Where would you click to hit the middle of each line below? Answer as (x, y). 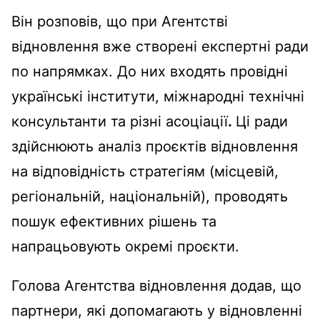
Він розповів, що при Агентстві (120, 21)
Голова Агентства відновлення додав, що (156, 285)
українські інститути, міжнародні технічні (158, 96)
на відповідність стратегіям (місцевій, (145, 171)
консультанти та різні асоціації (120, 121)
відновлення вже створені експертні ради (160, 46)
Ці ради (262, 121)
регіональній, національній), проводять (150, 196)
